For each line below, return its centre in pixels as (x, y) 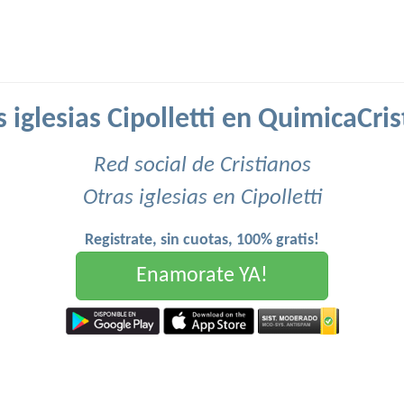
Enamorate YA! (202, 276)
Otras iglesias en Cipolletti (202, 198)
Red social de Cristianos (202, 165)
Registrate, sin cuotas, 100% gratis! (202, 240)
